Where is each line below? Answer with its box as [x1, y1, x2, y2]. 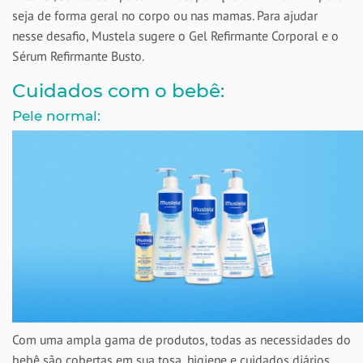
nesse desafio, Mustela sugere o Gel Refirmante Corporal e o [12, 28, 339, 44]
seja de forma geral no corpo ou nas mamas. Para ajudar [12, 7, 318, 23]
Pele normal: [12, 108, 100, 124]
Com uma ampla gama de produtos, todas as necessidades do [12, 331, 351, 348]
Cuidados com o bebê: [12, 79, 224, 102]
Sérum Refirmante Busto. [12, 48, 144, 64]
